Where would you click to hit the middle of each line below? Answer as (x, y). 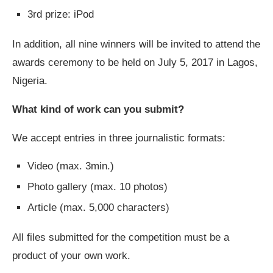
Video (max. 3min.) (71, 166)
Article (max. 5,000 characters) (98, 207)
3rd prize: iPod (61, 14)
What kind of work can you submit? (98, 109)
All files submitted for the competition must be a (121, 237)
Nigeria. (30, 80)
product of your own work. (71, 255)
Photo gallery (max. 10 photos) (97, 186)
